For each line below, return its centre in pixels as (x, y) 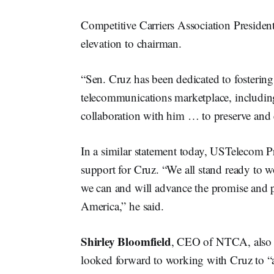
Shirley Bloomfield (126, 242)
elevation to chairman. (131, 43)
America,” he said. (122, 206)
